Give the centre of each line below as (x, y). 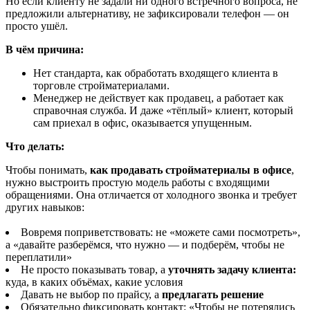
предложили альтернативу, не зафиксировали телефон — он (147, 14)
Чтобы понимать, (48, 170)
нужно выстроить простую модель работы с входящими (138, 183)
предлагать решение (213, 295)
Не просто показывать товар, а (94, 270)
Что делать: (35, 147)
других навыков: (45, 208)
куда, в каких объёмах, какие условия (94, 282)
